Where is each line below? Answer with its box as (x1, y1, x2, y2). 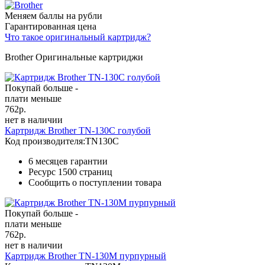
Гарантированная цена (5, 21, 96, 31)
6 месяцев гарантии (28, 156, 108, 166)
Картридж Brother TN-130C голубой (5, 125, 151, 135)
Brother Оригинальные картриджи (5, 51, 143, 62)
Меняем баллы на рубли (5, 10, 102, 21)
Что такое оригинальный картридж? (5, 31, 151, 42)
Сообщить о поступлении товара (28, 177, 161, 188)
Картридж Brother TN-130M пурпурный (5, 250, 166, 261)
